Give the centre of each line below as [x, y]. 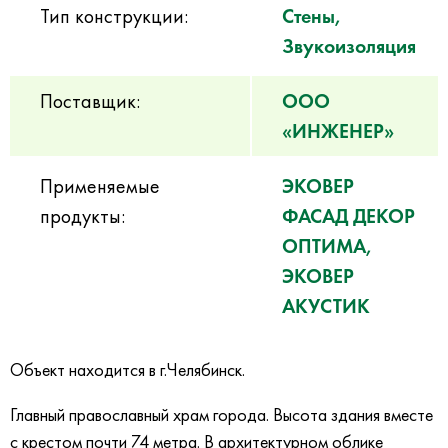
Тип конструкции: [114, 16]
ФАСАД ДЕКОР [348, 216]
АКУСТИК [326, 306]
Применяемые [100, 186]
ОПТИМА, [327, 246]
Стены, [312, 16]
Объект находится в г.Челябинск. [127, 369]
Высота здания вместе [353, 414]
